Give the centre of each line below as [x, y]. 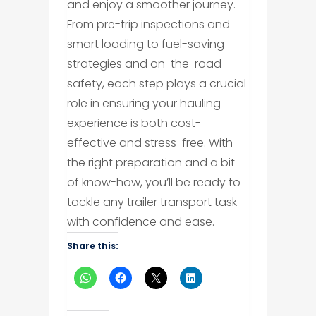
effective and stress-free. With [150, 143]
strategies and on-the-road [144, 64]
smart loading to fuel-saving [145, 44]
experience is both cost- [134, 123]
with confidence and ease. [140, 222]
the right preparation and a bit [151, 163]
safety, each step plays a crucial [156, 84]
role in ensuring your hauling [144, 104]
